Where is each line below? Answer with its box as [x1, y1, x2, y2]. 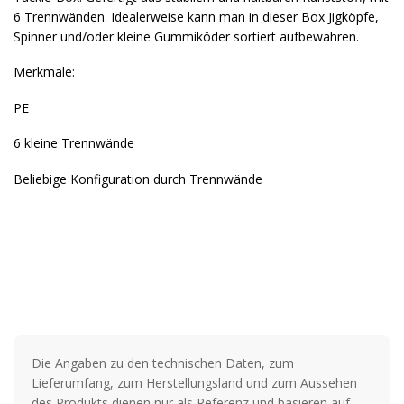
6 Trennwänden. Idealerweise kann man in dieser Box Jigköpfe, [14, 7, 379, 25]
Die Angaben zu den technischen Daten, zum [32, 354, 294, 372]
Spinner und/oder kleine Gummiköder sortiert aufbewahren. [14, 27, 359, 45]
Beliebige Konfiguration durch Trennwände [14, 170, 262, 188]
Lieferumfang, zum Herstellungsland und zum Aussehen [32, 374, 357, 391]
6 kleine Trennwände [14, 134, 134, 151]
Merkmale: [14, 63, 75, 80]
